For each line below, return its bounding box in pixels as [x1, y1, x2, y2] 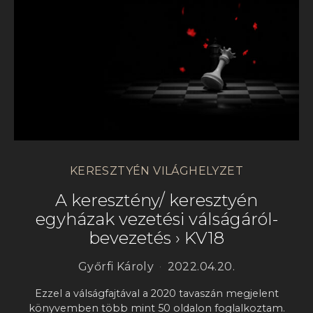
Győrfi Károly [78, 260, 154, 274]
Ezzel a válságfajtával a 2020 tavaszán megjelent [34, 287, 279, 300]
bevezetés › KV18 [89, 228, 224, 249]
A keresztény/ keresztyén [55, 190, 258, 211]
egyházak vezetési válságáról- [35, 209, 278, 230]
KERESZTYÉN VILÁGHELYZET [69, 164, 244, 178]
